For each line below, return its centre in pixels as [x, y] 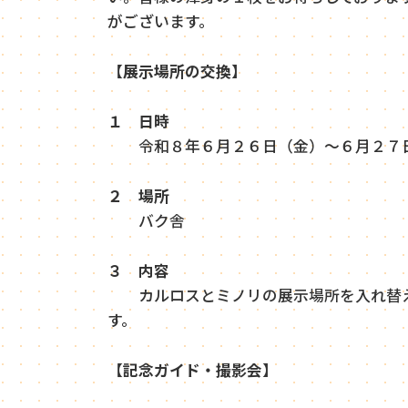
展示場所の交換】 [184, 71]
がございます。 [160, 21]
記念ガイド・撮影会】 [200, 370]
